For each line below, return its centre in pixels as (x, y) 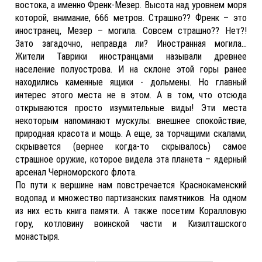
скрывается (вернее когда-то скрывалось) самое (131, 146)
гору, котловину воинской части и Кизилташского (131, 224)
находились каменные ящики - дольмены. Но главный (131, 82)
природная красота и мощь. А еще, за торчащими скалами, (131, 134)
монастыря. (38, 237)
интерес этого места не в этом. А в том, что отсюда (131, 95)
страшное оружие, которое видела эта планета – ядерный (131, 159)
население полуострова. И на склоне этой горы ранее (131, 69)
